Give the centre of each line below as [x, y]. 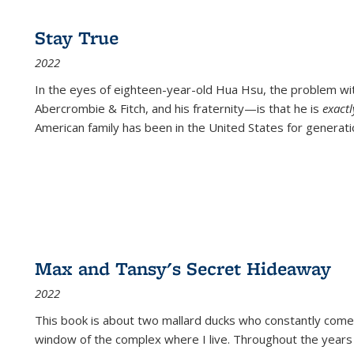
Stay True [77, 38]
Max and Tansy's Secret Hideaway [183, 268]
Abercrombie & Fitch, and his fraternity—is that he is [179, 108]
